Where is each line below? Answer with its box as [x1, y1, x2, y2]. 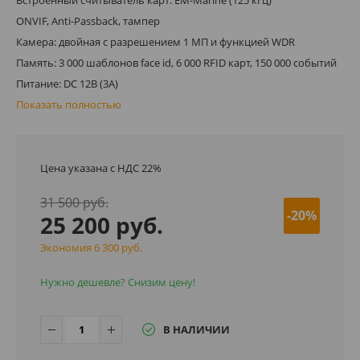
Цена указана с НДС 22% [40, 160, 162, 175]
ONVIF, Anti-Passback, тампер [16, 13, 160, 28]
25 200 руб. [40, 209, 163, 240]
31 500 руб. [40, 193, 108, 211]
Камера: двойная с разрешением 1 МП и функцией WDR [16, 34, 295, 49]
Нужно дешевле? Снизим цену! [40, 274, 195, 289]
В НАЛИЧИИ [163, 322, 230, 337]
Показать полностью [16, 96, 121, 112]
